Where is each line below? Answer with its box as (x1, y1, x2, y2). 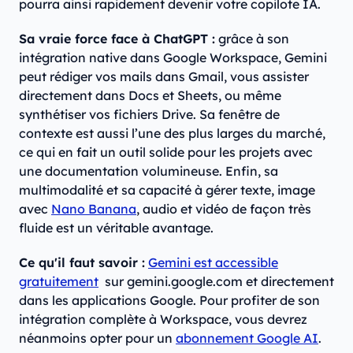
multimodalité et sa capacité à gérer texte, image (19, 182, 315, 199)
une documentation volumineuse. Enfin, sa (19, 163, 278, 180)
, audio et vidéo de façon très (136, 201, 311, 217)
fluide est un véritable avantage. (19, 220, 214, 236)
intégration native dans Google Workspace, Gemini (19, 50, 327, 66)
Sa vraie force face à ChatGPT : (19, 31, 215, 47)
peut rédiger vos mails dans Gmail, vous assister (19, 69, 309, 85)
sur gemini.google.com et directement (98, 273, 334, 290)
